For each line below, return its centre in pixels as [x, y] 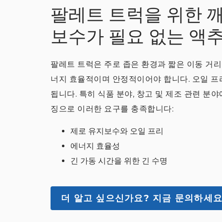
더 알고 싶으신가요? [105, 198]
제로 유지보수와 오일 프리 [117, 131]
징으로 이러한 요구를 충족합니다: [112, 109]
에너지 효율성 [95, 146]
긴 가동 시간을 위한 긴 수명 [119, 161]
